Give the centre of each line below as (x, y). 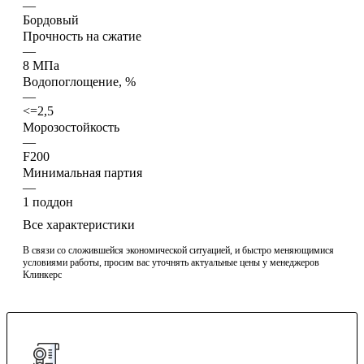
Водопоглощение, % (79, 81)
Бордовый (51, 19)
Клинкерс (42, 274)
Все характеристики (79, 224)
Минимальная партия (82, 172)
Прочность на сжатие (82, 36)
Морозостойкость (71, 127)
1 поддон (48, 201)
